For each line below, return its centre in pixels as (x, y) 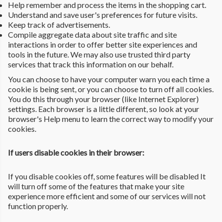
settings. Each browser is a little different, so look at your (104, 109)
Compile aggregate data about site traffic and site (92, 34)
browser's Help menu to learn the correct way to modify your (111, 118)
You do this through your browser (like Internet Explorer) (103, 99)
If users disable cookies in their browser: (76, 152)
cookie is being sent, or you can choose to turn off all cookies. (111, 89)
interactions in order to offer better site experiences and (103, 44)
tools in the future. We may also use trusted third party (99, 54)
